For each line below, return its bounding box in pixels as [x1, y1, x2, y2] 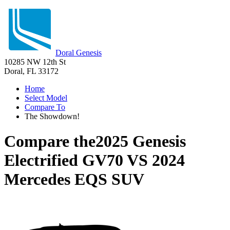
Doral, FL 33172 [4, 67, 59, 75]
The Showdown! [25, 112, 80, 121]
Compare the [4, 132, 95, 151]
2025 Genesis [95, 132, 186, 151]
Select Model [25, 93, 67, 102]
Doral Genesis [55, 48, 102, 57]
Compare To [25, 103, 65, 111]
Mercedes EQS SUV [4, 170, 144, 189]
